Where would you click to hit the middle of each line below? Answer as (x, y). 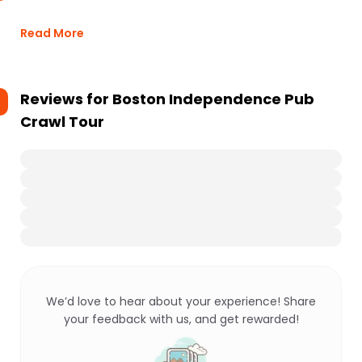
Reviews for (66, 99)
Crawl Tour (62, 122)
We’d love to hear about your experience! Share (181, 301)
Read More (52, 33)
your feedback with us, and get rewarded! (181, 319)
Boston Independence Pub (213, 99)
